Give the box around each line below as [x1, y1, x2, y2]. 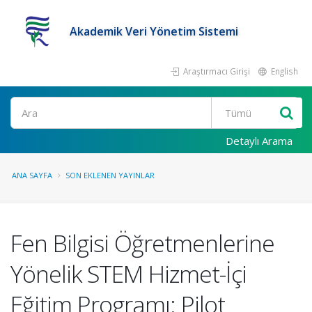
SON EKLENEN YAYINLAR [65, 170, 155, 180]
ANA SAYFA [12, 170, 52, 180]
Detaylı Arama [226, 134, 292, 148]
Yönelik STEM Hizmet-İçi [10, 258, 247, 290]
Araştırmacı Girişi [181, 65, 250, 77]
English [269, 65, 298, 77]
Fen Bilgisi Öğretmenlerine [10, 227, 274, 259]
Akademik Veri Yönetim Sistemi [70, 24, 238, 39]
